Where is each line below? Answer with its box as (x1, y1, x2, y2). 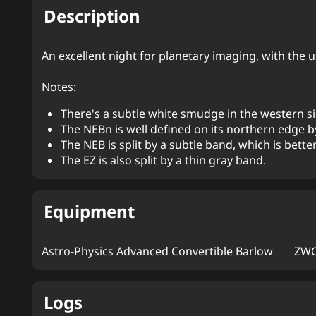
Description (44, 4, 141, 28)
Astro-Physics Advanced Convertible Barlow (42, 243, 274, 259)
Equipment (44, 199, 135, 223)
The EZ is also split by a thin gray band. (61, 152, 267, 169)
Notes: (42, 79, 77, 95)
